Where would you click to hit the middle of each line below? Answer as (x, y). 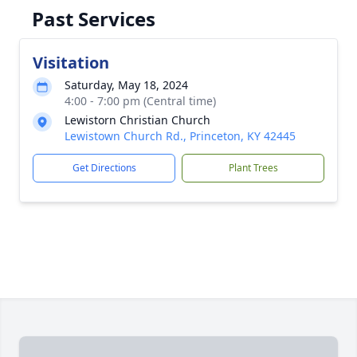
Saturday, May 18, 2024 (126, 85)
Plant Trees (253, 168)
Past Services (94, 19)
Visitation (71, 63)
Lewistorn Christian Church (137, 120)
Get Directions (104, 168)
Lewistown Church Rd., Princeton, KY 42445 (180, 136)
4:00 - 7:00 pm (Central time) (140, 101)
